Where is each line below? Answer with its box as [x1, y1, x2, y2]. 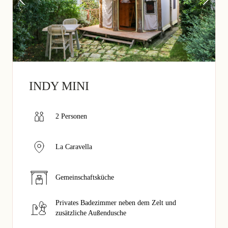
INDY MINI [29, 79, 89, 93]
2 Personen [55, 112, 87, 120]
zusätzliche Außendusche [55, 209, 126, 217]
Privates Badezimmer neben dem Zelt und [55, 198, 176, 207]
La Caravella [55, 142, 92, 151]
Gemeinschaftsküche [55, 173, 114, 181]
